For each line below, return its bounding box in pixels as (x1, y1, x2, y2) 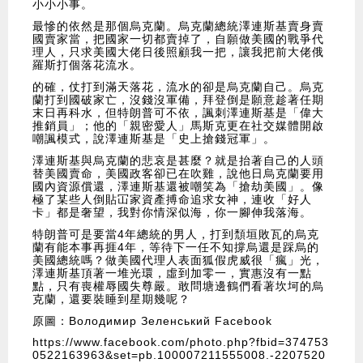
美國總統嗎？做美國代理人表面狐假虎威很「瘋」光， (32, 254, 324, 267)
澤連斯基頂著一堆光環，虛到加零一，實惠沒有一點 (32, 267, 312, 280)
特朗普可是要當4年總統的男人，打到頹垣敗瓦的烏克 (32, 228, 319, 241)
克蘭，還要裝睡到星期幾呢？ (32, 293, 190, 306)
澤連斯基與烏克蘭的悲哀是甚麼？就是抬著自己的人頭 (32, 154, 324, 168)
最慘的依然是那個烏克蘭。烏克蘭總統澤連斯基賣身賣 (32, 19, 324, 33)
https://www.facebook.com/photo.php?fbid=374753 (32, 335, 329, 349)
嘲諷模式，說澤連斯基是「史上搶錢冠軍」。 (32, 132, 275, 146)
